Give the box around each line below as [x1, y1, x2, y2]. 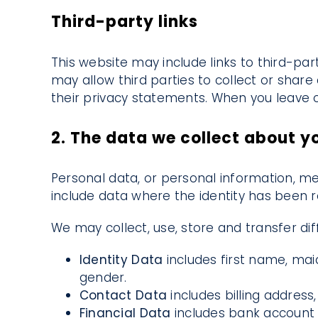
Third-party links [50, 11, 198, 33]
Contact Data [79, 287, 171, 305]
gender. [79, 269, 127, 287]
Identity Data [79, 251, 167, 269]
